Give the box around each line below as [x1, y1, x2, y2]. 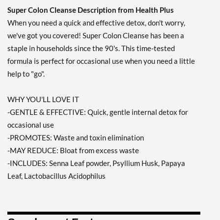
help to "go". [7, 69, 45, 79]
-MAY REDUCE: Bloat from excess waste [7, 146, 139, 155]
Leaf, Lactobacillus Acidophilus [7, 171, 106, 181]
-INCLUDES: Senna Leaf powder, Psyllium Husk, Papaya [7, 159, 185, 168]
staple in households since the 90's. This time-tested [7, 44, 175, 53]
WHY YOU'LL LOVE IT [7, 95, 79, 104]
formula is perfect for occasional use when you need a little [7, 56, 195, 66]
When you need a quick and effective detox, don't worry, [7, 18, 185, 27]
